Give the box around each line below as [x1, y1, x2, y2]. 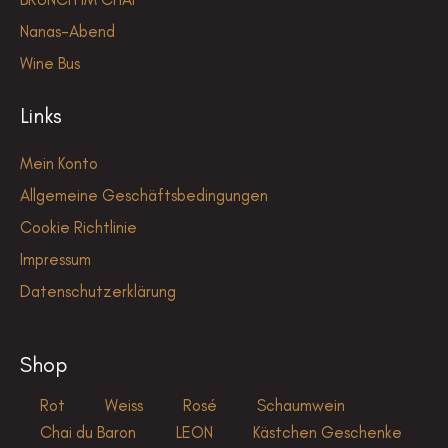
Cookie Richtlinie [20, 216, 137, 237]
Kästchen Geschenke [253, 421, 402, 442]
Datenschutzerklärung [20, 280, 176, 301]
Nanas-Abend [20, 21, 115, 42]
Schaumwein [257, 394, 345, 415]
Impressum [20, 248, 91, 269]
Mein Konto [20, 152, 98, 173]
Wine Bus [20, 53, 80, 74]
